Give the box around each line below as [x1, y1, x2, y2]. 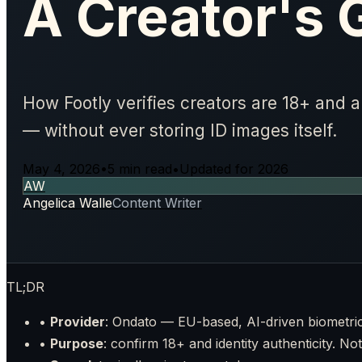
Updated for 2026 [179, 161, 288, 178]
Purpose [50, 335, 103, 352]
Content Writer [112, 195, 202, 212]
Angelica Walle [23, 195, 112, 212]
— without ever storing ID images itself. [23, 120, 337, 141]
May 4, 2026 [23, 161, 100, 178]
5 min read [107, 161, 172, 178]
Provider [50, 314, 105, 330]
